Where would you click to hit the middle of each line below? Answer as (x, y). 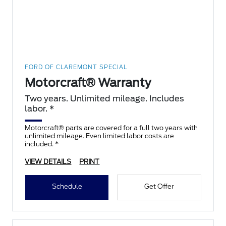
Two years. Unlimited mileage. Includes (105, 99)
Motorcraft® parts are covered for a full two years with (111, 128)
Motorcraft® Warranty (88, 83)
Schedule (67, 187)
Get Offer (159, 187)
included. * (42, 144)
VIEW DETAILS (48, 162)
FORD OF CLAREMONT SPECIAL (76, 67)
